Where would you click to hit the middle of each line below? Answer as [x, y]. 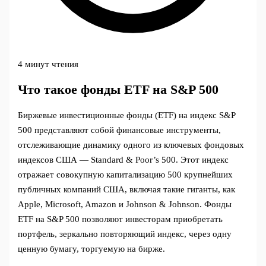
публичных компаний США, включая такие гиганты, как [127, 190]
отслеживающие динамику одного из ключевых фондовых [131, 145]
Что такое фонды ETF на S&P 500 [118, 90]
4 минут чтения [48, 64]
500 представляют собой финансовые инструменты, [120, 130]
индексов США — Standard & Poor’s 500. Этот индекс [123, 160]
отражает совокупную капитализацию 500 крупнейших [126, 175]
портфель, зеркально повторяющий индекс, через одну [125, 234]
